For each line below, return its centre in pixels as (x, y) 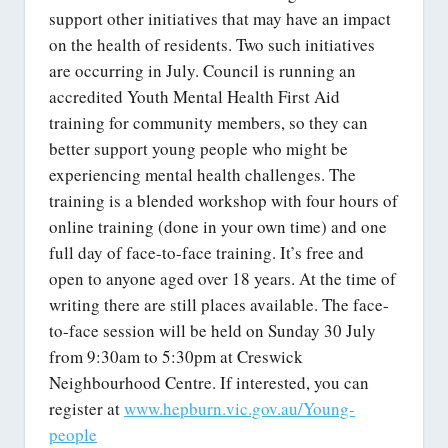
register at (86, 408)
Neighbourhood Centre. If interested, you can (209, 382)
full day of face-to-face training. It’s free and (206, 252)
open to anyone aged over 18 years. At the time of (222, 278)
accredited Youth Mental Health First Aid (194, 96)
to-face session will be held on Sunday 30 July (212, 330)
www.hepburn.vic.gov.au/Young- (239, 408)
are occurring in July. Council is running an (202, 70)
